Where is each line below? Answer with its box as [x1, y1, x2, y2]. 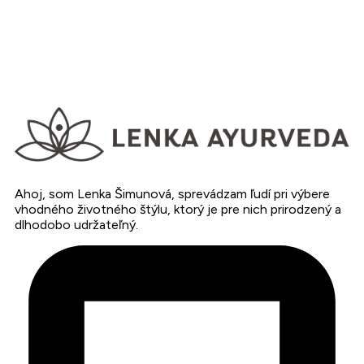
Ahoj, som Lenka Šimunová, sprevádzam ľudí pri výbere [15, 185, 330, 201]
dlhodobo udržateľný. [15, 216, 138, 232]
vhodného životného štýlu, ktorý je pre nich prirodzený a [15, 201, 341, 217]
